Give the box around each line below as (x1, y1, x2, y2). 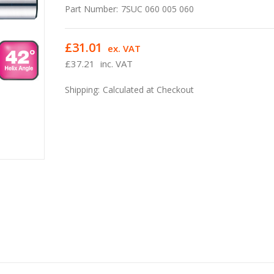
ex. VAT (108, 42, 141, 54)
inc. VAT (100, 57, 133, 70)
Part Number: (65, 2, 119, 15)
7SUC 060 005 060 (121, 2, 194, 15)
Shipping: (65, 83, 100, 95)
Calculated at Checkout (103, 83, 194, 95)
